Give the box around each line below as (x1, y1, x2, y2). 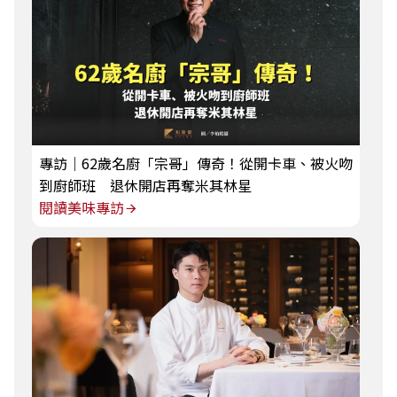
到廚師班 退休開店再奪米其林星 (39, 175, 252, 197)
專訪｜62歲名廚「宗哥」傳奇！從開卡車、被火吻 (39, 152, 353, 175)
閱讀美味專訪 (39, 197, 124, 219)
